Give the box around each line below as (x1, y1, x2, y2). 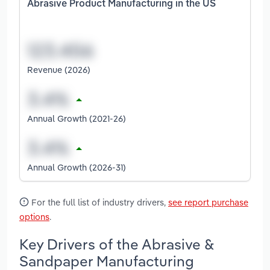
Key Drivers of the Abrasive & (19, 234, 214, 253)
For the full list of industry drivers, (29, 196, 168, 208)
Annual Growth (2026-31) (27, 161, 126, 173)
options (19, 210, 49, 222)
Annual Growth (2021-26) (27, 112, 126, 124)
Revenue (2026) (27, 63, 90, 75)
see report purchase (168, 196, 248, 208)
